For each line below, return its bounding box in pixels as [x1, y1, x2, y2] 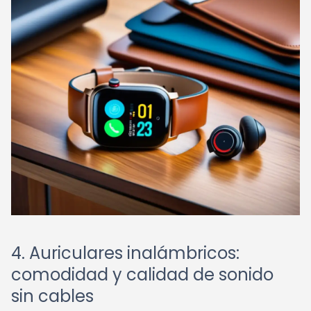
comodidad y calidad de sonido [11, 263, 274, 286]
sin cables [11, 285, 94, 308]
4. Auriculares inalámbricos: [11, 242, 239, 264]
